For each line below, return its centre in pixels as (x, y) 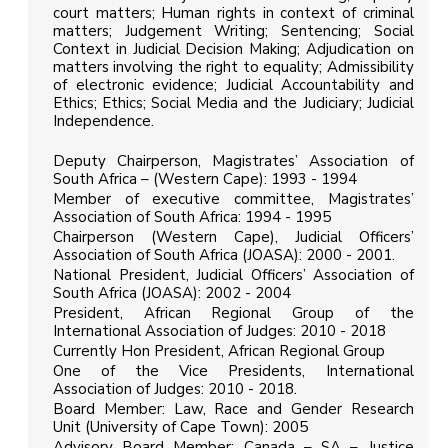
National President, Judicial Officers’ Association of (233, 275)
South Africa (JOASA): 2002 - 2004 (172, 293)
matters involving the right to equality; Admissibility (233, 67)
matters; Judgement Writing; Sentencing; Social (233, 31)
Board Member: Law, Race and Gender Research (233, 409)
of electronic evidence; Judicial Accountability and (233, 85)
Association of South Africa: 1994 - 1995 (192, 217)
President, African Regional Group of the (233, 313)
